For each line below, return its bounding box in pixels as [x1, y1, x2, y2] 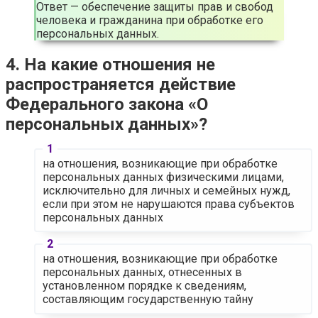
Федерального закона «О [6, 94, 208, 115]
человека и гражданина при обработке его [36, 13, 263, 28]
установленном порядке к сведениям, [42, 279, 246, 292]
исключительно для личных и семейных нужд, [42, 183, 290, 197]
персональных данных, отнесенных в [42, 265, 242, 279]
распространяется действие [6, 75, 236, 95]
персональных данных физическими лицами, [42, 170, 284, 184]
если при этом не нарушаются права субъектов [42, 197, 295, 211]
